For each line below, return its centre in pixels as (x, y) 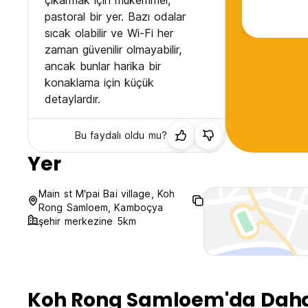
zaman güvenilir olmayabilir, (113, 50)
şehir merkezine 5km (87, 221)
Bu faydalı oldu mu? (121, 135)
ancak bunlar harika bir (103, 66)
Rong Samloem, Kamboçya (101, 208)
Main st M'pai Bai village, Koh (107, 194)
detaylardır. (73, 99)
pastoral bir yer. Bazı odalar (115, 17)
